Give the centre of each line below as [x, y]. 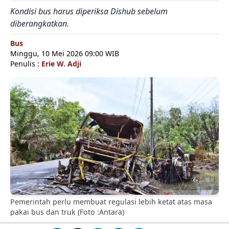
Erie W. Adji [61, 64]
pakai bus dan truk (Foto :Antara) [67, 212]
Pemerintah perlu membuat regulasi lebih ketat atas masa [111, 202]
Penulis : [26, 64]
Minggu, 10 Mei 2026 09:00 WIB [65, 53]
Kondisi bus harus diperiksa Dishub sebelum [89, 11]
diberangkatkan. [40, 24]
